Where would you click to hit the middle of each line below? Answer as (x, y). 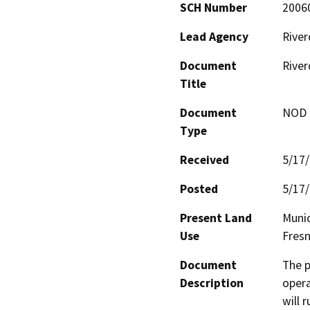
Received (204, 160)
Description (212, 283)
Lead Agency (214, 37)
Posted (199, 189)
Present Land (216, 218)
